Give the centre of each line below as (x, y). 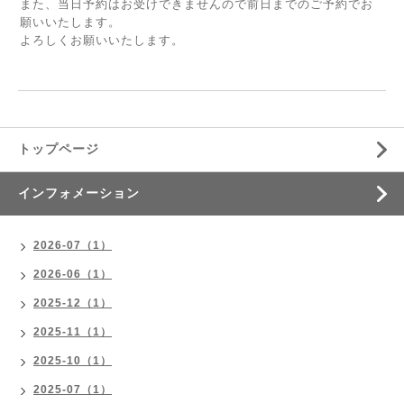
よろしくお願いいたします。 (102, 40)
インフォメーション (79, 193)
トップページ (59, 149)
